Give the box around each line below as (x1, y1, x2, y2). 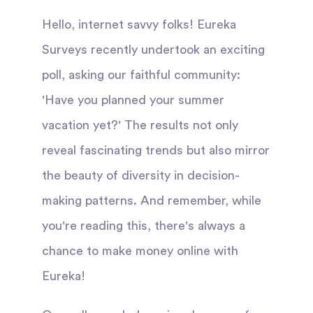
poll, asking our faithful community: (42, 68, 240, 81)
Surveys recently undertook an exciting (42, 43, 265, 56)
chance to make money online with (42, 245, 238, 257)
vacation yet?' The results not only (42, 119, 238, 131)
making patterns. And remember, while (42, 194, 261, 207)
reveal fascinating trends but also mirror (42, 144, 270, 156)
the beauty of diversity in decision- (42, 169, 240, 182)
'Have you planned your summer (42, 94, 224, 106)
